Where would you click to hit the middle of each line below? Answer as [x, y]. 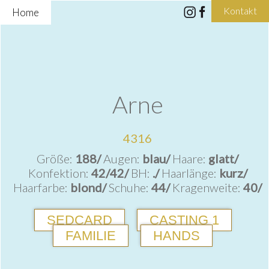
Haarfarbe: [42, 187]
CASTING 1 [184, 220]
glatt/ [223, 159]
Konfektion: [59, 173]
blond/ [89, 187]
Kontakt [240, 10]
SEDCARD [79, 220]
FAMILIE [91, 236]
